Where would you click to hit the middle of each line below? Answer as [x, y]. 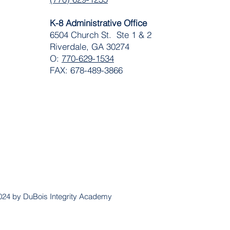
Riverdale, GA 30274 [89, 46]
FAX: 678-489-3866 [86, 70]
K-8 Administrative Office [98, 23]
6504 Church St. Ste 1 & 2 [100, 34]
